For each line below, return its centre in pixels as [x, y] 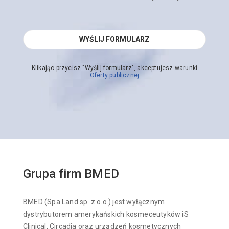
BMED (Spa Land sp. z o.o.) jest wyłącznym [94, 202]
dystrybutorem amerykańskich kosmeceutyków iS [106, 214]
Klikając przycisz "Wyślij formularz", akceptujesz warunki [114, 68]
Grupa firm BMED [71, 174]
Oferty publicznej [114, 75]
